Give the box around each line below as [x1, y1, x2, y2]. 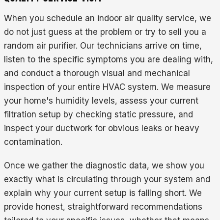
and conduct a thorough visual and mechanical [4, 68, 190, 79]
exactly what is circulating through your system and [4, 174, 210, 185]
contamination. [4, 137, 62, 147]
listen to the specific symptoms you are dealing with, [4, 55, 213, 65]
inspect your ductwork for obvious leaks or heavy [4, 123, 199, 134]
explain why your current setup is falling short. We [4, 188, 202, 198]
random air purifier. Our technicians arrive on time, [4, 41, 202, 51]
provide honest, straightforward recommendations [4, 202, 202, 212]
